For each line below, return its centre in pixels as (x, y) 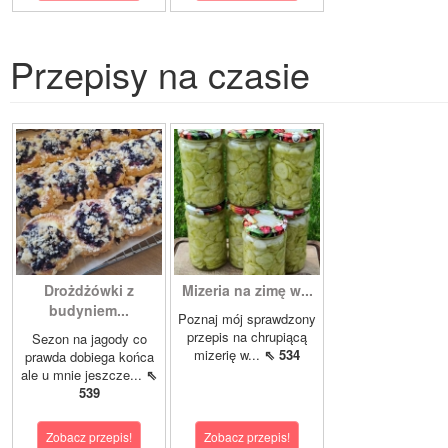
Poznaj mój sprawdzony (247, 319)
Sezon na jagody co (89, 339)
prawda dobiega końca (89, 357)
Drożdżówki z (89, 290)
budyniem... (89, 310)
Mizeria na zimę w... (247, 290)
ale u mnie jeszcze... (83, 375)
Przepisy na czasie (160, 74)
